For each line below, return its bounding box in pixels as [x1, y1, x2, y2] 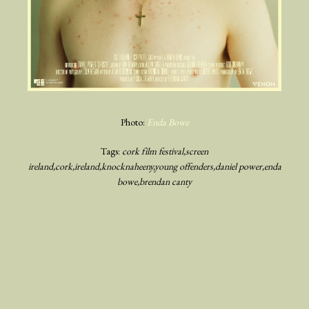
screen [186, 144, 208, 157]
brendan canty [139, 175, 192, 188]
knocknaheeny [101, 159, 153, 172]
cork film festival [122, 144, 183, 157]
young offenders [154, 159, 213, 172]
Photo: [120, 116, 147, 129]
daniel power [215, 159, 262, 172]
